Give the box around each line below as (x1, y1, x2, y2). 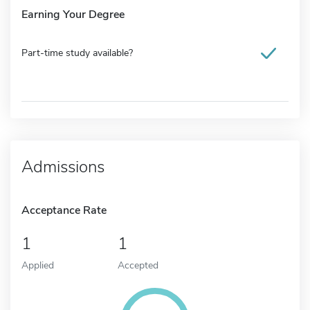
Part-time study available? (21, 46, 133, 60)
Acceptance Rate (21, 202, 107, 218)
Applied (21, 257, 54, 272)
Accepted (117, 257, 158, 272)
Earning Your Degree (21, 6, 125, 22)
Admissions (21, 155, 104, 178)
